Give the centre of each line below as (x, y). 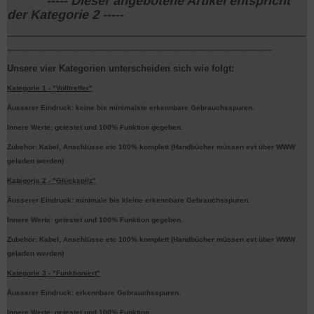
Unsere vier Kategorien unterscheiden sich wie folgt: (121, 68)
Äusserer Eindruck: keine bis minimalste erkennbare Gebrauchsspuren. (131, 108)
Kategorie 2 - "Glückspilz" (52, 180)
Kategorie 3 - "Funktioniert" (54, 273)
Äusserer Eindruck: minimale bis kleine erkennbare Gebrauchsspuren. (129, 200)
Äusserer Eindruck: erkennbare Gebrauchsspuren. (94, 293)
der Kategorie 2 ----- (65, 15)
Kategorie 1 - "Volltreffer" (50, 88)
